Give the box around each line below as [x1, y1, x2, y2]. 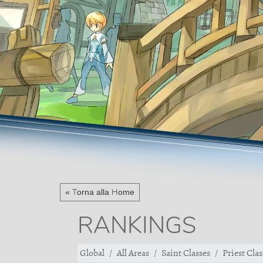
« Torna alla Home [65, 187, 134, 197]
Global [80, 247, 104, 259]
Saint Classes [161, 247, 210, 259]
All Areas [117, 247, 149, 259]
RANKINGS [77, 212, 196, 238]
